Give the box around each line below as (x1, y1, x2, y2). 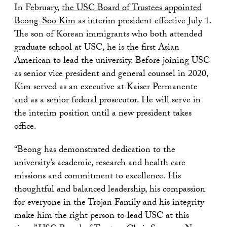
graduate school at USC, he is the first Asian (14, 40, 179, 56)
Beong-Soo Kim (14, 14, 75, 30)
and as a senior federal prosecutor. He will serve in (14, 93, 201, 109)
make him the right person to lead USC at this (14, 208, 189, 224)
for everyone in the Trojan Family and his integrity (14, 195, 204, 211)
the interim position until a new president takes (14, 106, 192, 122)
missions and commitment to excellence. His (14, 169, 181, 185)
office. (14, 119, 36, 135)
